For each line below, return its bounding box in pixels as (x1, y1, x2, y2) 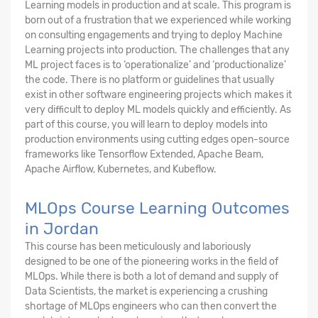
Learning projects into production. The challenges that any (25, 43, 290, 56)
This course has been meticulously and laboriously (25, 240, 251, 253)
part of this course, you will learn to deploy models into (25, 118, 268, 131)
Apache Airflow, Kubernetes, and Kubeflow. (25, 163, 216, 175)
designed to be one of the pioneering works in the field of (25, 255, 278, 268)
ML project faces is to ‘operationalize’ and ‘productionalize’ (25, 58, 286, 71)
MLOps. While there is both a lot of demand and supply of (25, 270, 278, 283)
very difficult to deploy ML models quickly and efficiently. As (25, 103, 291, 116)
